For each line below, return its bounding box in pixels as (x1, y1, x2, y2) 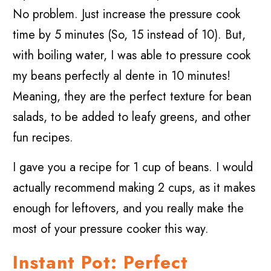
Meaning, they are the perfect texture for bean (13, 88, 252, 106)
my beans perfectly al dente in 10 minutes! (13, 67, 231, 85)
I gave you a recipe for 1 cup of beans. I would (13, 158, 253, 177)
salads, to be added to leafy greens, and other (13, 108, 251, 126)
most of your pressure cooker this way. (13, 220, 213, 238)
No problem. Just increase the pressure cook (13, 5, 241, 24)
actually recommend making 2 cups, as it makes (13, 179, 256, 197)
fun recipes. (13, 129, 77, 147)
